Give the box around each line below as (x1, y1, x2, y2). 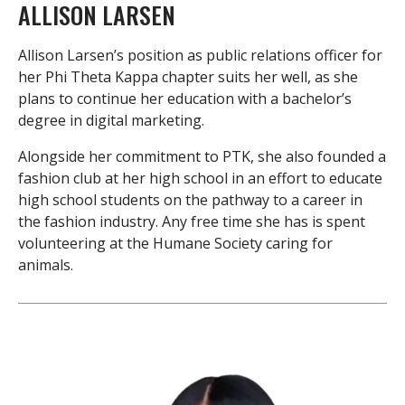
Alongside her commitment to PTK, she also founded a (18, 146, 386, 167)
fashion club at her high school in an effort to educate (18, 168, 382, 189)
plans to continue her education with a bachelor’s (18, 89, 352, 109)
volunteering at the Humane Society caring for (18, 233, 333, 254)
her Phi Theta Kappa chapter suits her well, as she (18, 67, 358, 88)
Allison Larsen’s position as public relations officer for (18, 45, 382, 66)
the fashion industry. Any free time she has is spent (18, 212, 365, 232)
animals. (18, 255, 73, 276)
